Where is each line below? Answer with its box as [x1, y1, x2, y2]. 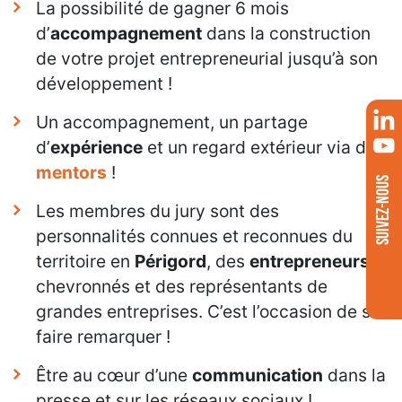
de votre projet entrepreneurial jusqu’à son [36, 48, 378, 70]
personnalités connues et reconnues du [36, 225, 353, 248]
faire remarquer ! [36, 326, 170, 348]
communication [192, 364, 323, 387]
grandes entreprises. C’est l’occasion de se [36, 301, 380, 323]
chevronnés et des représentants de [36, 275, 328, 298]
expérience [50, 136, 143, 159]
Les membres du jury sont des [36, 200, 279, 223]
